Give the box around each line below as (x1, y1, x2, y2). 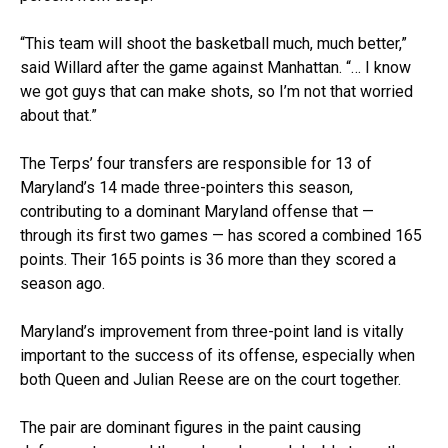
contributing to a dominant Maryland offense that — (20, 201, 374, 221)
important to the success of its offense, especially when (20, 345, 415, 365)
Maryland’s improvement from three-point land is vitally (20, 321, 404, 341)
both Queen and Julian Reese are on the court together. (20, 369, 405, 389)
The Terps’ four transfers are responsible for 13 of (20, 153, 372, 173)
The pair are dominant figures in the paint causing (20, 417, 361, 437)
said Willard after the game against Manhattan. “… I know (20, 57, 411, 77)
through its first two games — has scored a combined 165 (20, 225, 422, 245)
